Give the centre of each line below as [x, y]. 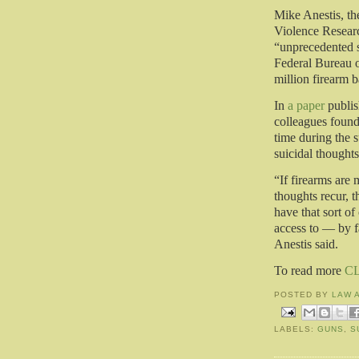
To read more [309, 271]
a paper [306, 106]
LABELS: [296, 329]
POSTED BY [303, 295]
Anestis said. [306, 244]
